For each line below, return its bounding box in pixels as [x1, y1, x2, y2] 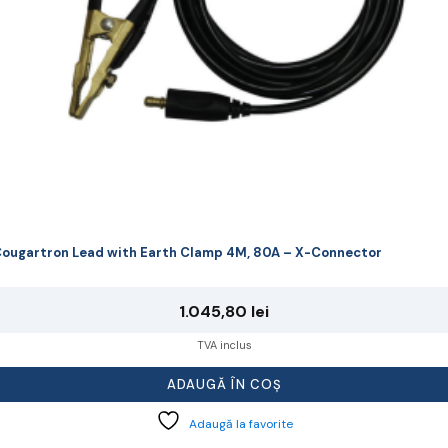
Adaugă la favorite [188, 416, 293, 433]
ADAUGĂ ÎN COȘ [166, 376, 282, 394]
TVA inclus [196, 338, 252, 353]
